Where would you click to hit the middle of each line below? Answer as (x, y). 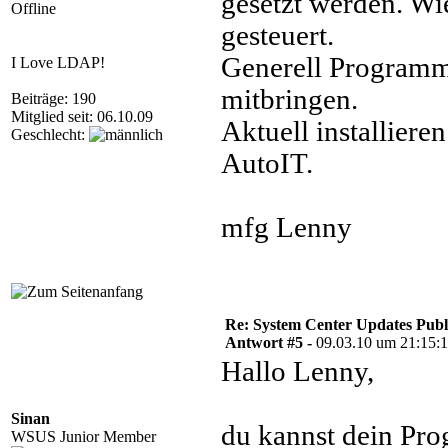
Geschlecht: (50, 134)
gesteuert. (277, 35)
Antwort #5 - (270, 342)
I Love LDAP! (58, 62)
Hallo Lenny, (297, 371)
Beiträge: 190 (53, 98)
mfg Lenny (286, 227)
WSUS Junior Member (83, 436)
